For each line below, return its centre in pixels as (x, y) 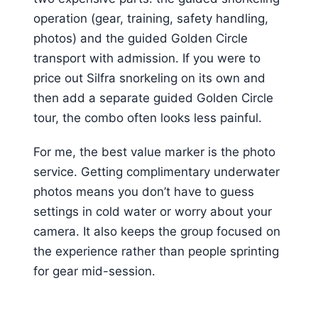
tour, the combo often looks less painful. (148, 117)
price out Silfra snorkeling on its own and (149, 78)
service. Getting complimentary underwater (157, 172)
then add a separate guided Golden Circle (153, 98)
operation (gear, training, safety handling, (151, 18)
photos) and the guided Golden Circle (141, 38)
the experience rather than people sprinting (156, 252)
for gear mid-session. (94, 272)
